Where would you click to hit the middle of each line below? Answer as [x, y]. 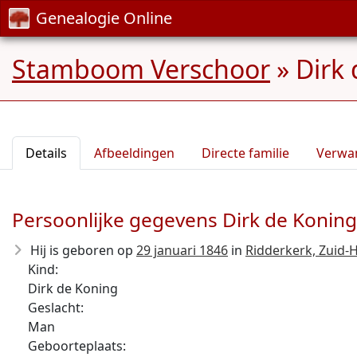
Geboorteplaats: [77, 346]
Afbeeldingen [134, 153]
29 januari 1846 [182, 250]
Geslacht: [56, 308]
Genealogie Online [104, 18]
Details [46, 153]
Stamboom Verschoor [141, 69]
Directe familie [245, 153]
